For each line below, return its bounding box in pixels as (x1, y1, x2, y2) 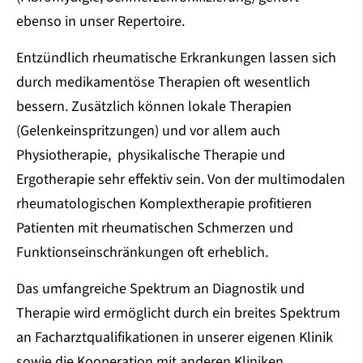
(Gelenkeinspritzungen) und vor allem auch (16, 121, 280, 142)
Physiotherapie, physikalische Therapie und (16, 145, 285, 166)
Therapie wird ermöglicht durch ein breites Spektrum (16, 303, 340, 324)
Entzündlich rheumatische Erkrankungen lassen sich (16, 48, 336, 69)
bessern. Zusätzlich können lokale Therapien (16, 96, 292, 117)
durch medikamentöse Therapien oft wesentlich (16, 72, 310, 93)
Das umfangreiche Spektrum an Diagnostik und (16, 279, 305, 300)
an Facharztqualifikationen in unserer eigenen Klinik (16, 327, 333, 348)
